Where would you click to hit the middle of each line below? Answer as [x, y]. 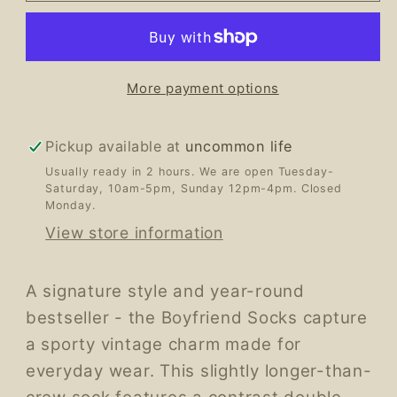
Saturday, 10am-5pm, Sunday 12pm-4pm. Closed [194, 188]
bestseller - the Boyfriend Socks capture [196, 318]
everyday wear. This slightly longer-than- [198, 371]
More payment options [203, 89]
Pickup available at [116, 146]
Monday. [70, 205]
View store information [134, 233]
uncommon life [239, 146]
